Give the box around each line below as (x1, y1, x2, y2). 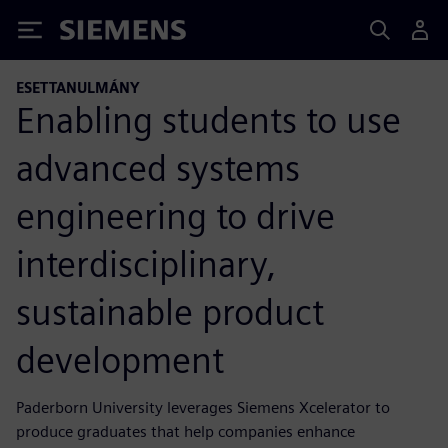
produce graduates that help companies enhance (16, 421, 355, 441)
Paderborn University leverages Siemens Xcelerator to (16, 397, 390, 417)
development (16, 337, 224, 382)
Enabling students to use (16, 97, 401, 142)
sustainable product (16, 289, 324, 334)
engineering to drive (16, 193, 335, 238)
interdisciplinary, (16, 241, 276, 286)
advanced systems (16, 145, 300, 190)
